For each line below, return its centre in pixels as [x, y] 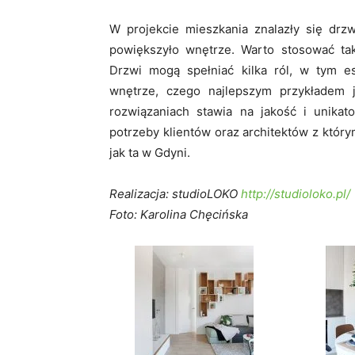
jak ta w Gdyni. [150, 153]
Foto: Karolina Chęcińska [179, 215]
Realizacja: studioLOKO [175, 194]
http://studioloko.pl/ [296, 194]
